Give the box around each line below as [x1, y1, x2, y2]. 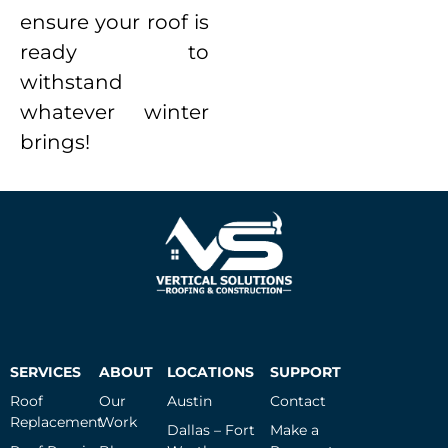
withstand [20, 69, 123, 94]
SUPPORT [270, 362, 342, 381]
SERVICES [10, 362, 81, 381]
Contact [270, 391, 327, 410]
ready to [20, 39, 210, 64]
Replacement [10, 412, 103, 431]
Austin [166, 391, 212, 410]
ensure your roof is [20, 9, 210, 34]
